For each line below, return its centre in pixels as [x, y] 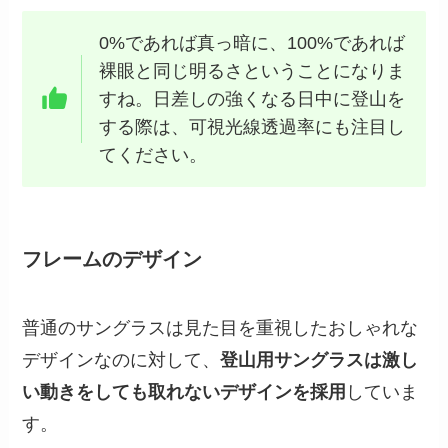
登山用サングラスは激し [319, 360]
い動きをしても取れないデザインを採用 [184, 392]
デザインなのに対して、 [121, 360]
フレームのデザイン [112, 258]
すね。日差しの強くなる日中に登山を [251, 98]
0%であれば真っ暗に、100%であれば [251, 42]
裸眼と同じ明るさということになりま [251, 70]
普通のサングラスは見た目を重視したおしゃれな [220, 328]
